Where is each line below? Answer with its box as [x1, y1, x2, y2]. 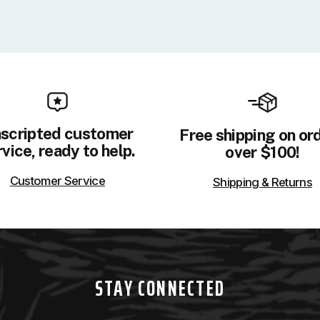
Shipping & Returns [213, 174, 312, 189]
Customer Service [9, 173, 106, 188]
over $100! [225, 143, 300, 162]
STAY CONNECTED [94, 271, 226, 305]
